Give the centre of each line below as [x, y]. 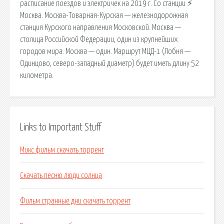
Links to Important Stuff [60, 127]
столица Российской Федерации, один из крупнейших [99, 39]
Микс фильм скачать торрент [62, 150]
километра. [37, 75]
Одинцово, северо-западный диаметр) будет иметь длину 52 [109, 63]
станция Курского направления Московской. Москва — [100, 27]
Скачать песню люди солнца [61, 176]
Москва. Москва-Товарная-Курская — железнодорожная [104, 15]
